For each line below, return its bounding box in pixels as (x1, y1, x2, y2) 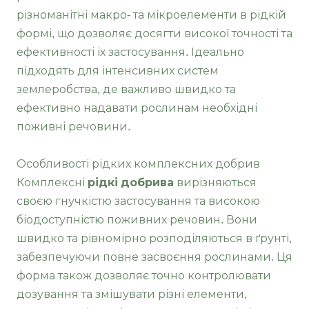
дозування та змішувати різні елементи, (17, 288, 247, 300)
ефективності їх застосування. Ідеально (17, 46, 244, 58)
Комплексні (17, 176, 88, 188)
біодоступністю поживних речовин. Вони (17, 213, 257, 226)
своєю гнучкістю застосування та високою (17, 195, 260, 207)
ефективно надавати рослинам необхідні (17, 101, 257, 114)
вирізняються (174, 176, 257, 188)
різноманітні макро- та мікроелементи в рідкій (17, 8, 286, 21)
